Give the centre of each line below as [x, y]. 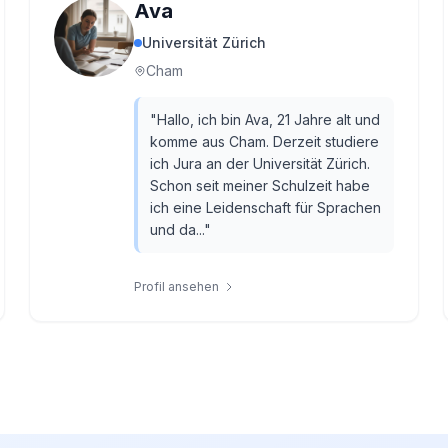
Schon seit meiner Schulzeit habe [260, 185]
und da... [177, 229]
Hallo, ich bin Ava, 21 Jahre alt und [269, 119]
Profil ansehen [177, 286]
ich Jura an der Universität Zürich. [260, 163]
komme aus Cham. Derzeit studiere [265, 141]
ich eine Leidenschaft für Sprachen [266, 207]
